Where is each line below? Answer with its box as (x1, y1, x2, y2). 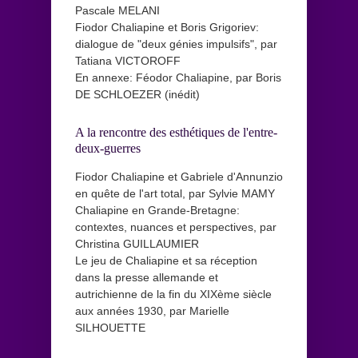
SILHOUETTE (75, 320, 145, 334)
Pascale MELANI (75, 4, 160, 18)
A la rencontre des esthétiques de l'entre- (75, 125, 277, 139)
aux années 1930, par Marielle (75, 304, 229, 317)
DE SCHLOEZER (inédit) (75, 88, 200, 101)
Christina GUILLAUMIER (75, 237, 199, 250)
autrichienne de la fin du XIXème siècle (75, 287, 272, 300)
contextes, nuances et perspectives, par (75, 220, 276, 233)
